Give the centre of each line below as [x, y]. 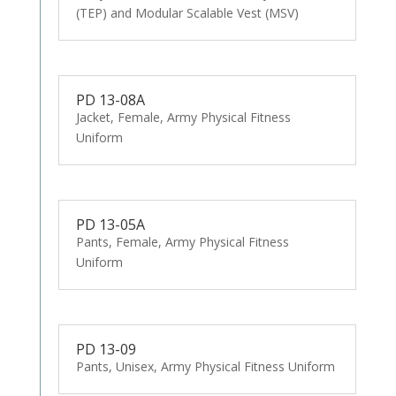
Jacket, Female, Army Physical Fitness [183, 118]
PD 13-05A [110, 224]
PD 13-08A [110, 100]
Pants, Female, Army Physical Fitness [182, 241]
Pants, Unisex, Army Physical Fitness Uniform [205, 366]
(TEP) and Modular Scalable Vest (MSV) [187, 13]
